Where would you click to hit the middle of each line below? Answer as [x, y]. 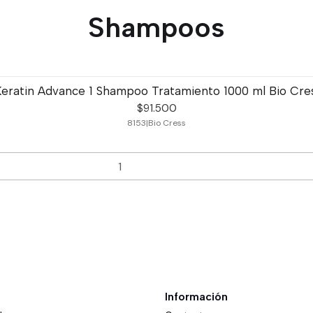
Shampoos [156, 27]
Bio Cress [167, 123]
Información [196, 297]
